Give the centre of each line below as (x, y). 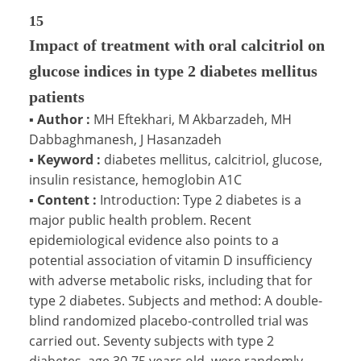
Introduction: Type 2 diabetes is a (201, 199)
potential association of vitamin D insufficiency (170, 260)
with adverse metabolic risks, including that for (171, 280)
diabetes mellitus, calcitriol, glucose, (213, 159)
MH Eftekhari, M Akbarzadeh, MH (193, 119)
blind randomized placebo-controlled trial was (169, 320)
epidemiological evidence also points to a (154, 240)
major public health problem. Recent (140, 220)
